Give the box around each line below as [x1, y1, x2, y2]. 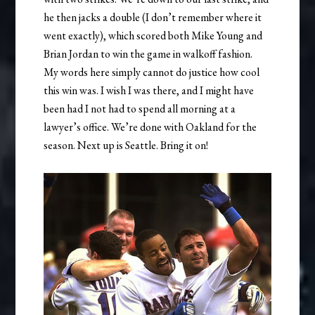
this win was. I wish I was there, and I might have [44, 83, 255, 98]
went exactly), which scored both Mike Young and [44, 28, 263, 44]
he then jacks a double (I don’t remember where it [44, 10, 262, 25]
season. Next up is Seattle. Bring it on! [44, 138, 209, 153]
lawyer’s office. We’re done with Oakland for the [44, 120, 257, 135]
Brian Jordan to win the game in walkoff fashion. [44, 46, 253, 62]
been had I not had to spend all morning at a [44, 101, 236, 117]
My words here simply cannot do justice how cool [44, 65, 260, 80]
